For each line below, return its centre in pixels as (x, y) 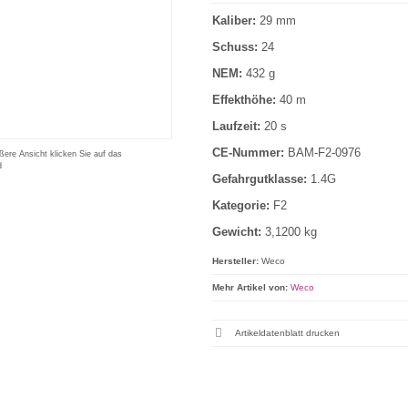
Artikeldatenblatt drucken (287, 333)
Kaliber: (235, 20)
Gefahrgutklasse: (261, 179)
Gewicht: (236, 232)
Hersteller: (235, 261)
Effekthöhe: (245, 100)
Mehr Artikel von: (250, 287)
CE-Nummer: (250, 153)
